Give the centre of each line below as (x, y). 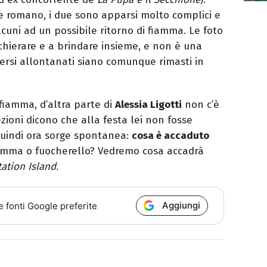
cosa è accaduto (170, 136)
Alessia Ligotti (148, 105)
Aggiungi (181, 206)
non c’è (201, 105)
